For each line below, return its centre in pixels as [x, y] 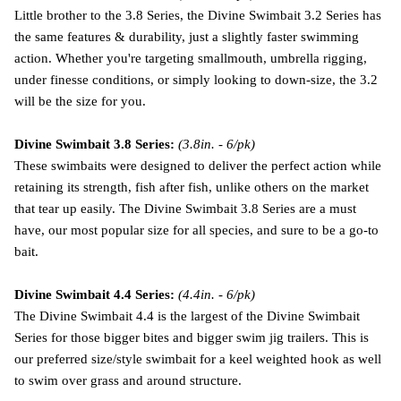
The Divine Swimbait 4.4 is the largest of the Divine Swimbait [187, 316]
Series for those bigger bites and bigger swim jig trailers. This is [192, 337]
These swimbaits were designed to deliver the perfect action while [198, 165]
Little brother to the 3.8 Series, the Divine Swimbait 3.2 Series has [198, 15]
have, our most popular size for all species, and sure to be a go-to [196, 230]
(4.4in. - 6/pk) [217, 294]
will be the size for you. [80, 101]
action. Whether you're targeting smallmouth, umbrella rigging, [191, 58]
